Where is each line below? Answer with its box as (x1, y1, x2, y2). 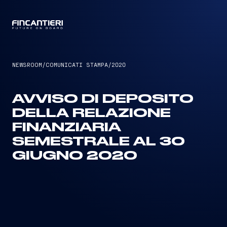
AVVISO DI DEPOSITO (12, 93, 194, 105)
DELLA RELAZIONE (12, 107, 171, 120)
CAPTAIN (101, 22, 126, 29)
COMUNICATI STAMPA (46, 61, 108, 68)
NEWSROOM (12, 61, 42, 68)
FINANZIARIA (12, 122, 121, 134)
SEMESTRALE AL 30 (12, 136, 185, 148)
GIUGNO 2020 (12, 150, 137, 162)
